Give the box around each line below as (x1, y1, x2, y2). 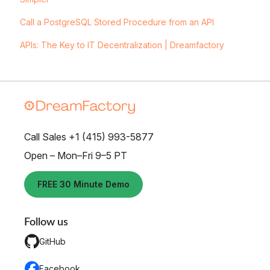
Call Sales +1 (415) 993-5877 (24, 130, 154, 143)
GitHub (39, 236, 66, 246)
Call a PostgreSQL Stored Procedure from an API (19, 16, 214, 27)
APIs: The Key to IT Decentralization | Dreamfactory (19, 39, 224, 50)
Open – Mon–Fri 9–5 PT (24, 149, 127, 162)
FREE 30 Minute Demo (37, 178, 130, 189)
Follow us (24, 216, 68, 228)
